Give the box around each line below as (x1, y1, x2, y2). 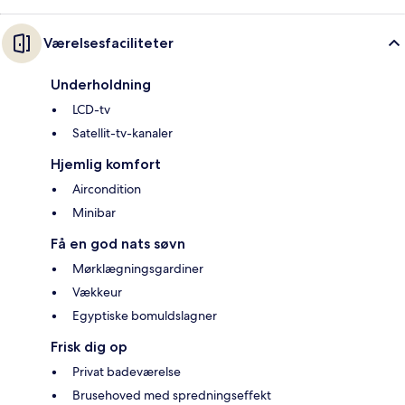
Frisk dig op (51, 337, 127, 355)
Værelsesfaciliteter (43, 33, 174, 52)
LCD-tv (72, 100, 110, 118)
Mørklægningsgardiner (72, 259, 203, 277)
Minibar (72, 203, 116, 221)
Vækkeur (72, 283, 122, 300)
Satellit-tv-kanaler (72, 124, 173, 141)
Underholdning (51, 75, 151, 93)
